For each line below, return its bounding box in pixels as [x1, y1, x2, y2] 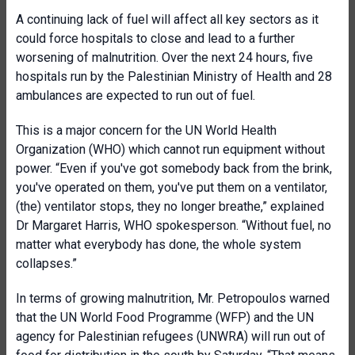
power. [16, 161, 55, 176]
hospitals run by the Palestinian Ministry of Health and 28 [16, 69, 332, 84]
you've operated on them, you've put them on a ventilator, [16, 180, 327, 195]
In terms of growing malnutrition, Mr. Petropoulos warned [16, 291, 330, 306]
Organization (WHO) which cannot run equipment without [16, 142, 325, 157]
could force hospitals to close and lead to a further [16, 31, 295, 46]
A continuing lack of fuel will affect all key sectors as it [16, 12, 319, 27]
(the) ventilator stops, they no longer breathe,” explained [16, 199, 324, 214]
